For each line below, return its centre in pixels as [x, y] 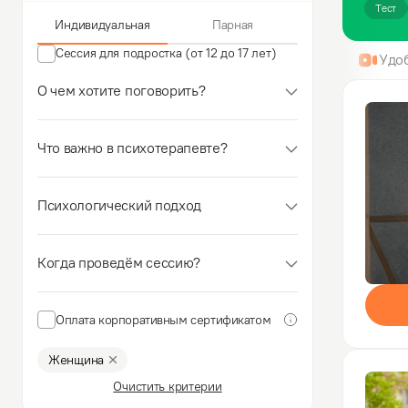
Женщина [76, 360]
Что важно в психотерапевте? [133, 148]
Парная [233, 25]
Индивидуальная [102, 25]
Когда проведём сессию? [119, 263]
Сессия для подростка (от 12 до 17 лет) [166, 53]
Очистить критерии [168, 387]
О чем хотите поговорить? [122, 91]
